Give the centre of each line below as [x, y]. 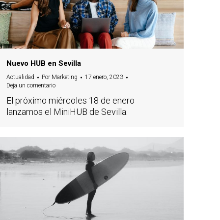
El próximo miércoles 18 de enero [70, 101]
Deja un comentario [31, 86]
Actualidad [20, 77]
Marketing [65, 77]
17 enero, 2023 [104, 77]
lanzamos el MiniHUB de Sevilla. [67, 112]
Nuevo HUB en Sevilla [44, 64]
